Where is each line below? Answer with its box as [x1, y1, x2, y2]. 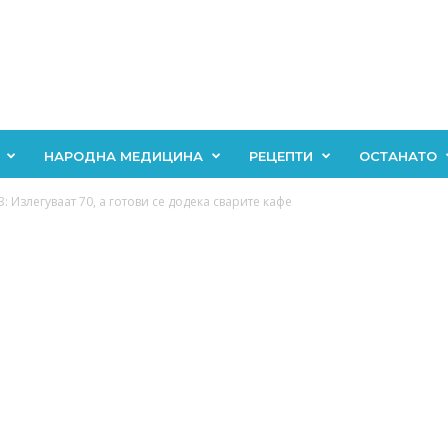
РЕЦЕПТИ [248, 148, 313, 164]
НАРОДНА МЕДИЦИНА [43, 148, 203, 164]
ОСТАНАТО [358, 148, 437, 164]
